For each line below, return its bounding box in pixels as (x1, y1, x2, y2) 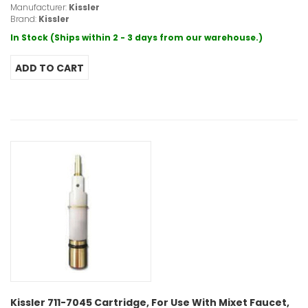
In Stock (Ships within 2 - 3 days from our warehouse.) (10, 32, 263, 44)
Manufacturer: (10, 1, 69, 14)
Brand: (10, 13, 38, 25)
